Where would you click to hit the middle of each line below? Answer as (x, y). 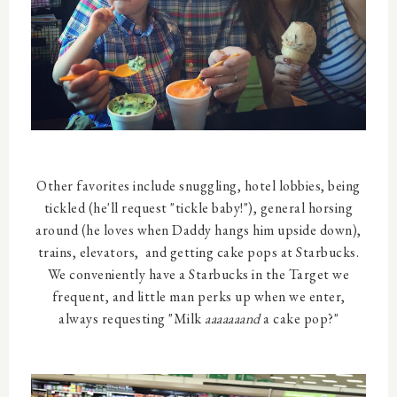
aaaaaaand (233, 319)
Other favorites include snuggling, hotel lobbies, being (198, 186)
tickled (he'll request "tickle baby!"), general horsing (198, 208)
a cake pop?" (299, 319)
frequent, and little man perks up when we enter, (198, 296)
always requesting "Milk (132, 319)
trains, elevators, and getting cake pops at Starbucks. (198, 252)
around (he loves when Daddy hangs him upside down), (198, 230)
